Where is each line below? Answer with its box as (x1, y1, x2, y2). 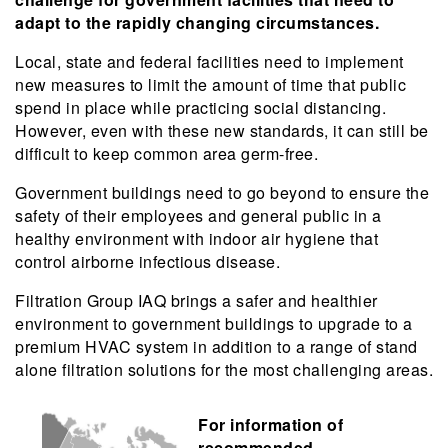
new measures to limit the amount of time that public (15, 73, 406, 96)
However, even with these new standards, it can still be (15, 119, 429, 142)
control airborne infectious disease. (15, 250, 280, 273)
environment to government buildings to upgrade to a (15, 312, 413, 335)
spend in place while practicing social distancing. (15, 96, 386, 119)
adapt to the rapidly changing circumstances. (15, 11, 379, 34)
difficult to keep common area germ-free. (15, 142, 318, 165)
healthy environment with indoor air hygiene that (15, 227, 378, 250)
